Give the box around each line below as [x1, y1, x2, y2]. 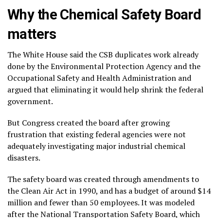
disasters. [7, 152, 40, 163]
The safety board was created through [7, 173, 143, 184]
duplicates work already [115, 49, 199, 60]
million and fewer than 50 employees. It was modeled [7, 197, 195, 208]
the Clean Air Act [7, 185, 68, 196]
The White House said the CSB [7, 49, 115, 60]
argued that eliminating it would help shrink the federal [7, 84, 203, 95]
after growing [119, 117, 170, 128]
